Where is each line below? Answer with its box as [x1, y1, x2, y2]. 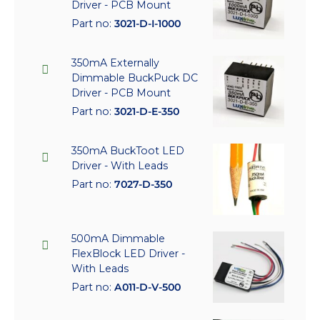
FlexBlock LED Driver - [71, 246, 185, 260]
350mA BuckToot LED [71, 144, 184, 157]
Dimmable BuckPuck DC [71, 71, 198, 84]
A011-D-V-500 [114, 280, 181, 294]
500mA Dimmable [71, 231, 165, 245]
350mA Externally [71, 56, 159, 69]
